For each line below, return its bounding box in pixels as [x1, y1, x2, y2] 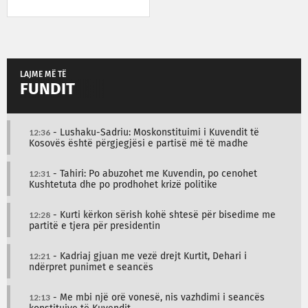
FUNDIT [20, 80, 75, 98]
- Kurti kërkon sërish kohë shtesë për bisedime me [50, 210, 276, 220]
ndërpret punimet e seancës [29, 262, 153, 272]
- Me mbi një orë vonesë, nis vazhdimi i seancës [50, 292, 265, 302]
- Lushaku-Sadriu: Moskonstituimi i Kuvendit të [50, 127, 259, 137]
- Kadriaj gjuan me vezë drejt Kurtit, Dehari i [50, 251, 247, 261]
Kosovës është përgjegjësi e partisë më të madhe [29, 138, 248, 148]
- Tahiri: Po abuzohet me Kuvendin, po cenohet [50, 168, 257, 179]
